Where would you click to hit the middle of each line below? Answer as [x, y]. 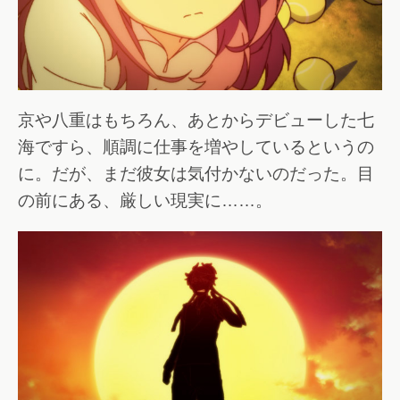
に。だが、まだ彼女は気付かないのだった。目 [196, 174]
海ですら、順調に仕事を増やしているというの [196, 147]
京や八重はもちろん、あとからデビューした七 [196, 121]
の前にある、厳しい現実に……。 [145, 201]
